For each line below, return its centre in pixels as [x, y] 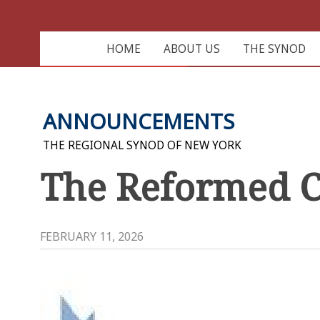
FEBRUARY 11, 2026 [92, 236]
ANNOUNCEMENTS [139, 121]
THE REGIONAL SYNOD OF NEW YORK [142, 145]
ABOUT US [191, 49]
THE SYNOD [274, 49]
